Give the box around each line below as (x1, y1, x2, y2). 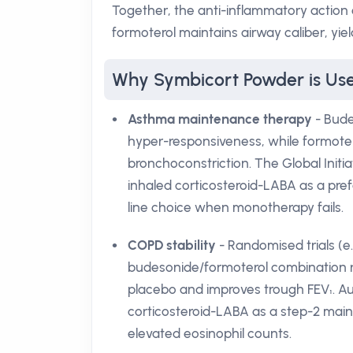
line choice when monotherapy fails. (128, 199, 344, 215)
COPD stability (128, 237, 216, 253)
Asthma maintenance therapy (128, 111, 312, 127)
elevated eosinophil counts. (128, 325, 292, 341)
